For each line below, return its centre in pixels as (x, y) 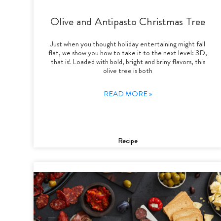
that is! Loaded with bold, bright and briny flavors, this (128, 61)
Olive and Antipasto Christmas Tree (128, 21)
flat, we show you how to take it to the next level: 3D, (128, 53)
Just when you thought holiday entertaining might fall (128, 44)
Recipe (128, 140)
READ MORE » (128, 93)
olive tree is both (128, 70)
